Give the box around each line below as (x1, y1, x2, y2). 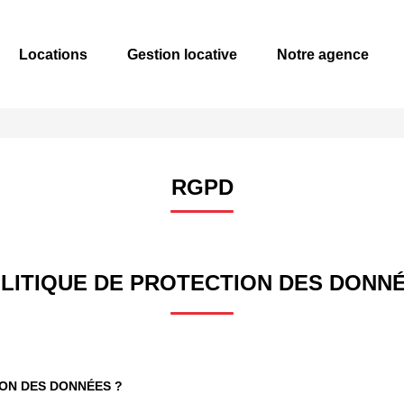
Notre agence (277, 46, 369, 62)
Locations (19, 46, 87, 62)
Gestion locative (127, 46, 237, 62)
